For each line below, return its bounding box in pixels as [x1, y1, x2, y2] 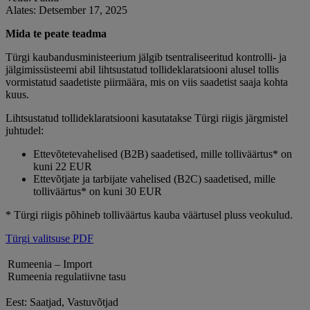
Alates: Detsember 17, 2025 [6, 3, 127, 16]
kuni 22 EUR [33, 160, 92, 172]
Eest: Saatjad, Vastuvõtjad [6, 295, 118, 308]
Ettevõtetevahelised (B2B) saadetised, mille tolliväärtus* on [33, 147, 292, 160]
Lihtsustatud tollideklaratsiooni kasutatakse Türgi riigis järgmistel [6, 111, 288, 124]
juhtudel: [6, 124, 44, 136]
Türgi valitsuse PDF [6, 232, 93, 244]
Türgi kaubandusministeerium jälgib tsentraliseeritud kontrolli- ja [6, 51, 286, 63]
